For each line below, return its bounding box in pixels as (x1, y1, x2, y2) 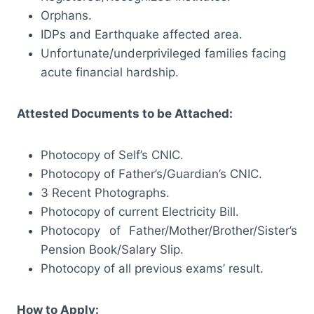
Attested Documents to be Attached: (17, 106, 233, 121)
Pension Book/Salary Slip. (41, 242, 184, 257)
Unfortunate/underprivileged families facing (41, 46, 286, 60)
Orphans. (41, 8, 92, 22)
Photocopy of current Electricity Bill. (41, 204, 239, 219)
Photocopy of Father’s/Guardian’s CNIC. (41, 166, 262, 181)
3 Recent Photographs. (41, 185, 170, 200)
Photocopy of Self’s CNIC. (41, 147, 184, 162)
